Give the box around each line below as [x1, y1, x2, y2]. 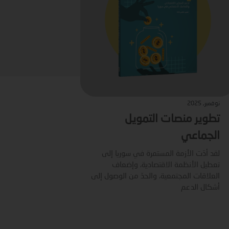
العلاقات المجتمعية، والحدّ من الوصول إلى [91, 173, 220, 180]
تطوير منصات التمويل [125, 113, 220, 125]
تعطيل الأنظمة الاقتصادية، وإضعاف [112, 162, 220, 169]
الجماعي [181, 130, 220, 142]
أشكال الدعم [181, 184, 220, 192]
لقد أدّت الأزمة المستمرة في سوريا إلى [102, 150, 220, 158]
